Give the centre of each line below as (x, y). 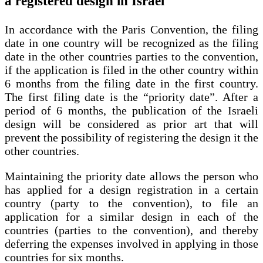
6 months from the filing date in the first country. (131, 83)
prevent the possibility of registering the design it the (131, 137)
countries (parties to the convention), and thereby (131, 230)
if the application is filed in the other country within (131, 70)
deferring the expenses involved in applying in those (131, 243)
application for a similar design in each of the (131, 216)
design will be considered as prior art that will (131, 124)
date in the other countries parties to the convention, (131, 56)
